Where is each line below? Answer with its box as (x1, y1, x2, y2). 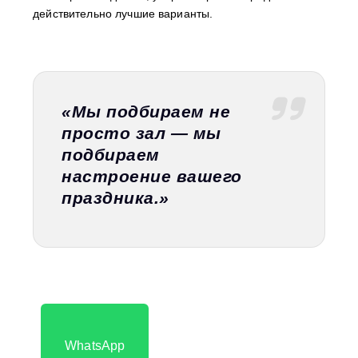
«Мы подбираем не (62, 101, 231, 121)
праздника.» (62, 188, 169, 207)
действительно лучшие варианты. (33, 7, 213, 21)
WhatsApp (65, 338, 125, 352)
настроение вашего (62, 166, 242, 185)
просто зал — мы (62, 123, 221, 142)
